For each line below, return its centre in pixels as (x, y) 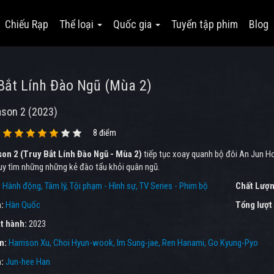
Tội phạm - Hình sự (102, 186)
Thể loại (78, 24)
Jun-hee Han (28, 262)
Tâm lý (55, 186)
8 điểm (104, 133)
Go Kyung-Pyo (233, 243)
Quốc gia (134, 24)
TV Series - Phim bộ (173, 186)
